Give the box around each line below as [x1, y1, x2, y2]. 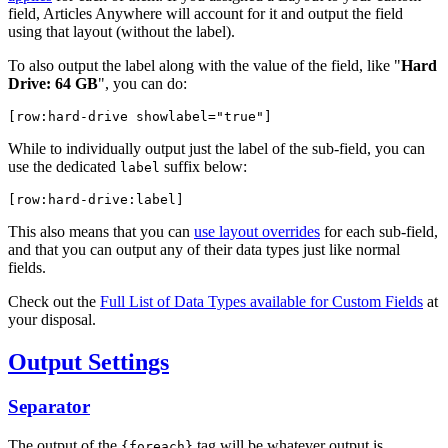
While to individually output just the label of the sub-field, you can [8, 140, 425, 158]
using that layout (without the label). [8, 23, 235, 41]
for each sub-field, [320, 223, 438, 241]
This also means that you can [8, 223, 194, 241]
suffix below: [160, 158, 247, 176]
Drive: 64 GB [8, 75, 98, 93]
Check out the [8, 293, 100, 311]
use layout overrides [194, 223, 320, 241]
